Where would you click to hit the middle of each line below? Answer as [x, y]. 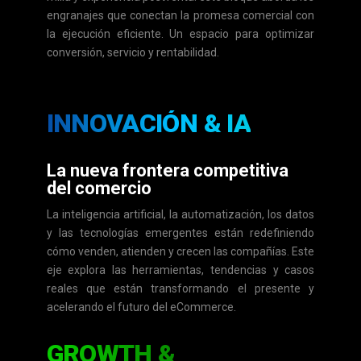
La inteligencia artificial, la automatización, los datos [180, 215]
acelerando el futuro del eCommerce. [141, 307]
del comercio [99, 189]
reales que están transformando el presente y [180, 289]
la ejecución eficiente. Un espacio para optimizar [180, 34]
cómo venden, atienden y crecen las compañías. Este [180, 252]
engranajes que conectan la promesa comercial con [180, 16]
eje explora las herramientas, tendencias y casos [180, 270]
